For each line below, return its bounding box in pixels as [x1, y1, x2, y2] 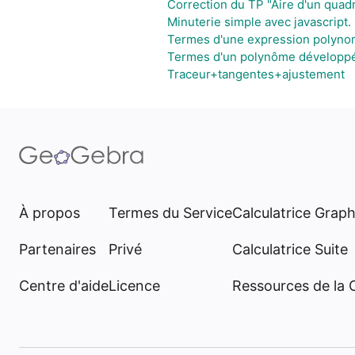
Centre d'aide [19, 277, 109, 294]
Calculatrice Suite [232, 241, 348, 258]
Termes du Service [109, 204, 232, 221]
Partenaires [19, 241, 96, 258]
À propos [19, 204, 80, 221]
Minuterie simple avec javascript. [166, 14, 351, 29]
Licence [109, 277, 160, 294]
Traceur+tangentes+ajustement [166, 67, 345, 82]
